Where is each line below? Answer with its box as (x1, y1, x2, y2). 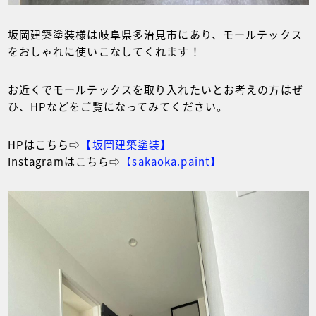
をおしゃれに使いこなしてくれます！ (7, 43, 201, 59)
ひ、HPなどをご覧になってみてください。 (7, 98, 228, 114)
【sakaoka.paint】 (121, 153, 222, 169)
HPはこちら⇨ (7, 136, 81, 152)
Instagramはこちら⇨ (7, 153, 121, 169)
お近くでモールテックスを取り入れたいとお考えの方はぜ (7, 81, 303, 97)
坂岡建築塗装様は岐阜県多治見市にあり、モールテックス (7, 26, 303, 42)
